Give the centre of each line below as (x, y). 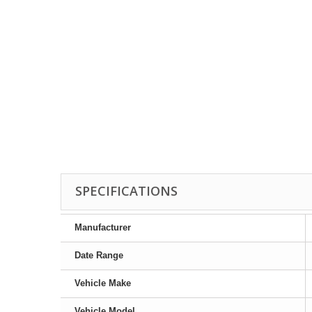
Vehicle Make (103, 283)
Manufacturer (103, 227)
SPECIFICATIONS (126, 191)
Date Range (99, 255)
